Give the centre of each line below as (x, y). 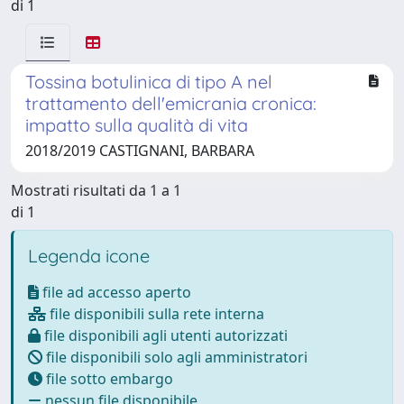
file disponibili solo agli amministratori (175, 357)
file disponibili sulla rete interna (155, 314)
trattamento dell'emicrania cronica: (171, 103)
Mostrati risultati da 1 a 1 (96, 190)
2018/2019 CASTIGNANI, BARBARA (140, 151)
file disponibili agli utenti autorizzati (164, 335)
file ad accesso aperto (115, 292)
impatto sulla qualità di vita (137, 125)
